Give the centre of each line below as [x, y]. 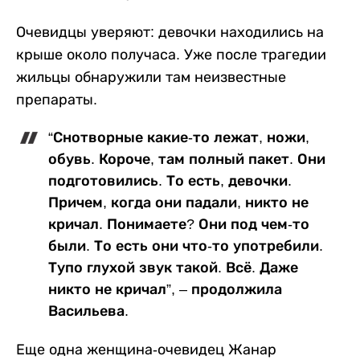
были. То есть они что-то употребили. [186, 246]
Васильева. [88, 311]
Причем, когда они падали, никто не [178, 203]
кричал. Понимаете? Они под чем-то [179, 225]
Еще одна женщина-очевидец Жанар [146, 350]
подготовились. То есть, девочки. [170, 181]
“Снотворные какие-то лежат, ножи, [179, 138]
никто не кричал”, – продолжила [165, 290]
